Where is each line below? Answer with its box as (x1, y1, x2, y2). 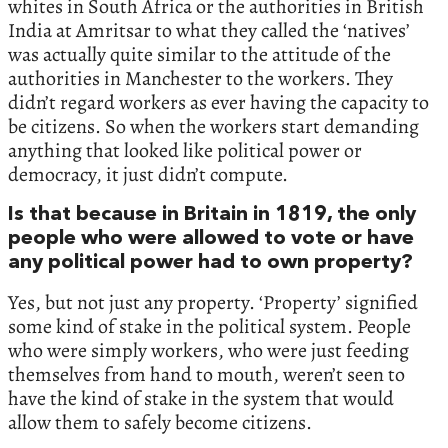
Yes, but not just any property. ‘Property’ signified (8, 289, 418, 316)
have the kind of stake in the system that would (8, 385, 394, 412)
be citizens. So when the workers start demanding (8, 113, 419, 140)
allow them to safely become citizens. (8, 409, 312, 436)
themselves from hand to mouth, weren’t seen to (8, 361, 405, 388)
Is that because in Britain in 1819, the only (8, 205, 416, 225)
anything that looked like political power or (8, 137, 362, 164)
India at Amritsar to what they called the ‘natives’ (8, 17, 410, 44)
